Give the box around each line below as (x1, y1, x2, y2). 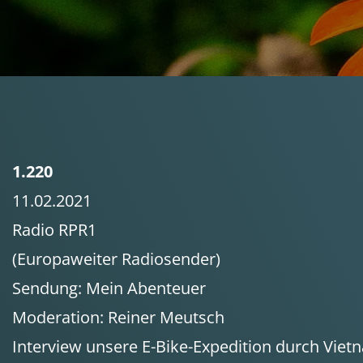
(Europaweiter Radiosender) (12, 248, 220, 270)
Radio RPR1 (12, 219, 96, 241)
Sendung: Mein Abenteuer (12, 277, 206, 299)
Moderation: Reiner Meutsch (12, 306, 224, 328)
